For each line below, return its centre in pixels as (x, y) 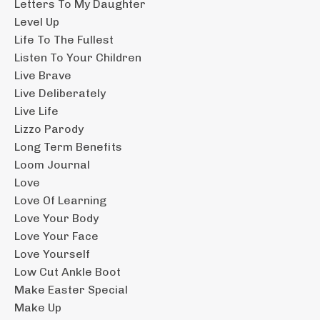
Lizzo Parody (49, 129)
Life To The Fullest (64, 39)
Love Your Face (56, 236)
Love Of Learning (60, 200)
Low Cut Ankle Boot (67, 271)
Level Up (37, 21)
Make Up (38, 307)
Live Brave (43, 75)
